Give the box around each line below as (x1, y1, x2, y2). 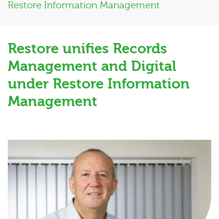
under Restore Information (8, 76, 190, 92)
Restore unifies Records (8, 41, 167, 57)
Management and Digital (8, 58, 176, 74)
